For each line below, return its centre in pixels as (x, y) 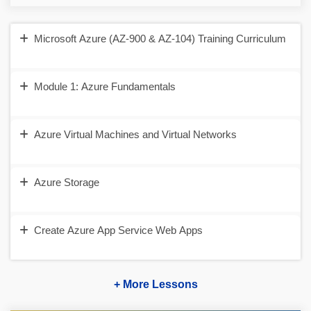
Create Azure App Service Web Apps (118, 230)
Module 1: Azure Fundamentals (105, 86)
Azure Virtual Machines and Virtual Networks (135, 134)
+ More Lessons (155, 284)
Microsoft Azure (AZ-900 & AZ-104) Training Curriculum (160, 39)
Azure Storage (67, 182)
